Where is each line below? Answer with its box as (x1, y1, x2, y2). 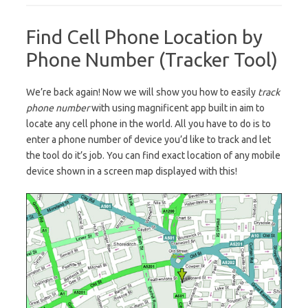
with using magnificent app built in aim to (89, 102, 265, 114)
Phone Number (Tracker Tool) (26, 49, 278, 71)
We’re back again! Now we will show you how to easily (26, 87, 258, 98)
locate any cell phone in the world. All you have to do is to (26, 118, 271, 130)
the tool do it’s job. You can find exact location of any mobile (26, 150, 280, 162)
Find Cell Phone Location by (26, 26, 263, 48)
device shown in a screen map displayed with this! (26, 166, 237, 177)
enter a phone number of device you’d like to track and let (26, 134, 271, 146)
